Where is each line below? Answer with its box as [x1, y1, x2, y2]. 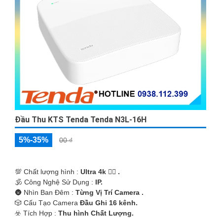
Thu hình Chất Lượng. [58, 209, 134, 217]
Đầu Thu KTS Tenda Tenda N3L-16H [15, 114, 147, 124]
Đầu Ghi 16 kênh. [80, 198, 138, 207]
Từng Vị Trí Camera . [75, 188, 144, 196]
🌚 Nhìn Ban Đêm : [15, 188, 75, 196]
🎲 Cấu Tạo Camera [15, 198, 80, 207]
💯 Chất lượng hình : [15, 167, 80, 176]
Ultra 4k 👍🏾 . [80, 167, 120, 176]
